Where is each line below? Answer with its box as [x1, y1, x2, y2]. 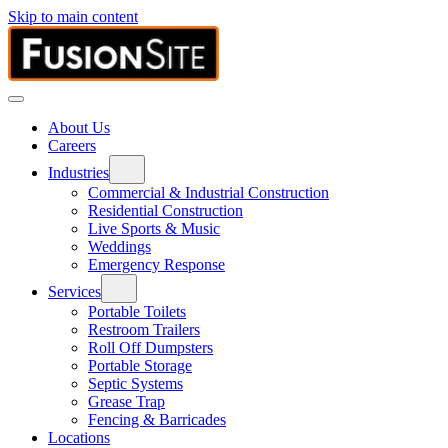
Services [48, 283, 101, 300]
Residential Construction [88, 202, 243, 219]
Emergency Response [88, 256, 225, 273]
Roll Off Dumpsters [88, 339, 213, 356]
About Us [48, 119, 110, 136]
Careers [48, 137, 96, 154]
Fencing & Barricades [88, 411, 226, 428]
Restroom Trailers [88, 321, 200, 338]
